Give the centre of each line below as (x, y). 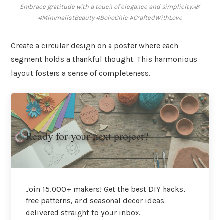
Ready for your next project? (87, 136)
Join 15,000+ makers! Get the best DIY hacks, (105, 189)
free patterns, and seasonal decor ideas (95, 200)
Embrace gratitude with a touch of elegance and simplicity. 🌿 (110, 7)
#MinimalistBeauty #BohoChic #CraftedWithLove (110, 18)
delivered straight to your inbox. (83, 212)
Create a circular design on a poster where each (95, 46)
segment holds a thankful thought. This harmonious (104, 59)
